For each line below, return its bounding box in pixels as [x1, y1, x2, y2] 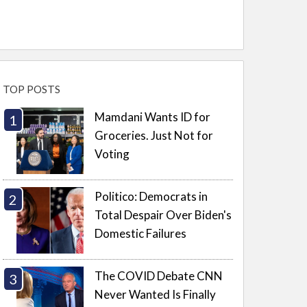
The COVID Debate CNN [95, 268, 223, 283]
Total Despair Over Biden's [95, 207, 232, 222]
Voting [95, 146, 130, 161]
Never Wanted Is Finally [95, 286, 217, 302]
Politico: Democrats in [95, 188, 208, 204]
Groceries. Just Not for [95, 127, 214, 143]
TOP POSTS [3, 83, 60, 96]
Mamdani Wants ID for [95, 109, 211, 124]
